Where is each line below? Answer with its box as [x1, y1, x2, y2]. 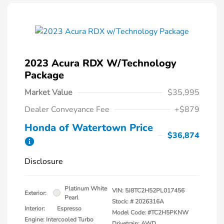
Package [24, 68, 64, 82]
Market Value [24, 86, 72, 98]
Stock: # [112, 197, 133, 205]
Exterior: [24, 188, 46, 197]
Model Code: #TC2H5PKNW [112, 208, 188, 216]
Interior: [24, 204, 45, 212]
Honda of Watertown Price [24, 120, 153, 134]
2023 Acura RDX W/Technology [24, 56, 176, 70]
